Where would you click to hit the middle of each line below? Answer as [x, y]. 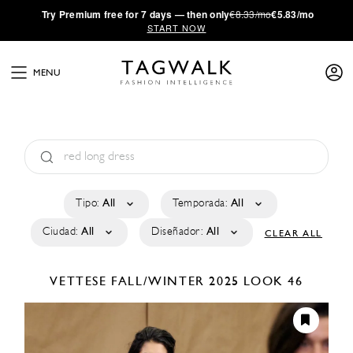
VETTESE [81, 282]
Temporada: [200, 204]
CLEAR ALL [293, 234]
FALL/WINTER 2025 [175, 282]
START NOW [176, 28]
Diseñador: [177, 232]
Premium [80, 14]
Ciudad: [60, 232]
